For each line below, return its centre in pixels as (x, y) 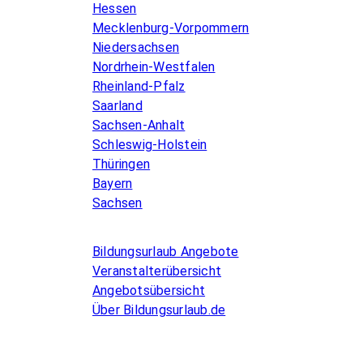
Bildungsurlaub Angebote (166, 251)
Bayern (113, 183)
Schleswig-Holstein (150, 144)
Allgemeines (137, 231)
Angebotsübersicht (149, 290)
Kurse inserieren (154, 351)
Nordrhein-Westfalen (154, 66)
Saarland (117, 105)
